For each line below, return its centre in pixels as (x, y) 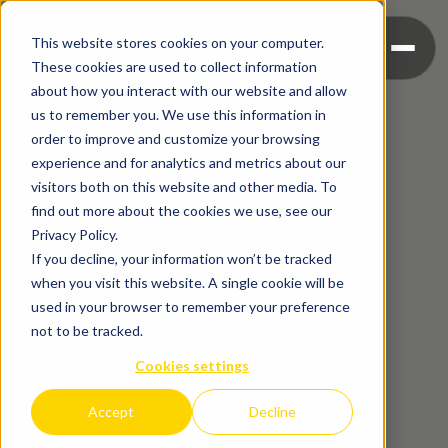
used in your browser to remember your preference (190, 306)
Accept (111, 412)
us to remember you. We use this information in (178, 114)
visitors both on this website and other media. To (183, 186)
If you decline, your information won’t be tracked (181, 258)
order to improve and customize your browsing (175, 138)
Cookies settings (192, 365)
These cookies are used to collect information (173, 66)
